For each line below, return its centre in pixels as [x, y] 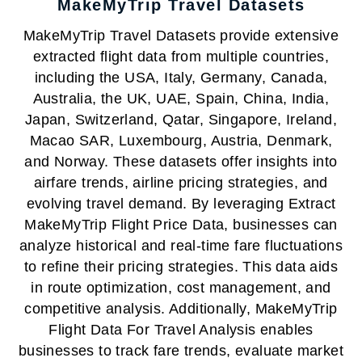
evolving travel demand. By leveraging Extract [181, 204]
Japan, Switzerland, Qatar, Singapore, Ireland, [181, 120]
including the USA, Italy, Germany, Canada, [181, 78]
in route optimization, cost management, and [181, 288]
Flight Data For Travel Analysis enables [181, 330]
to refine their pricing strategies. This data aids [181, 267]
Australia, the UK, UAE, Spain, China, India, [181, 99]
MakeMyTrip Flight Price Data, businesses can [181, 225]
